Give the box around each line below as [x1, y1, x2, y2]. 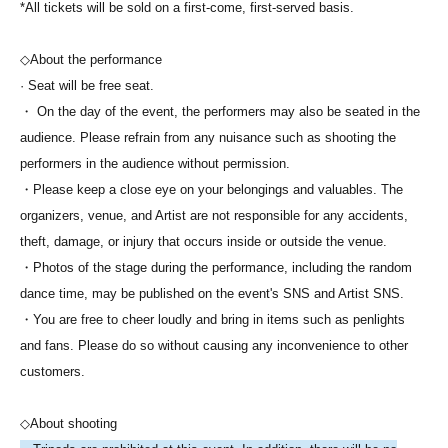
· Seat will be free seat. [20, 78, 154, 94]
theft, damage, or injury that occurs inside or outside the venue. [20, 234, 387, 250]
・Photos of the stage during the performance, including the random [20, 260, 412, 276]
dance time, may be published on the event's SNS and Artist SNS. [20, 286, 404, 302]
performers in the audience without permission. [20, 156, 290, 172]
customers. [20, 364, 85, 380]
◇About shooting [20, 416, 117, 432]
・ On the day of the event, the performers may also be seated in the [20, 104, 420, 120]
